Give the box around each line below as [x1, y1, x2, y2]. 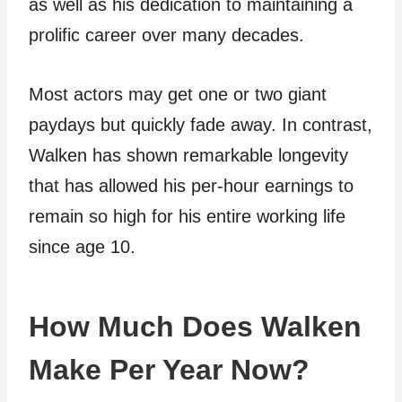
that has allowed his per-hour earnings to [29, 176, 354, 197]
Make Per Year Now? [29, 354, 310, 387]
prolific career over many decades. [29, 25, 304, 46]
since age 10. [29, 237, 135, 258]
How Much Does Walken [29, 310, 362, 344]
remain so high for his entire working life [29, 206, 345, 227]
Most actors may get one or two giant [29, 84, 327, 105]
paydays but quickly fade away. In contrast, [29, 115, 372, 135]
